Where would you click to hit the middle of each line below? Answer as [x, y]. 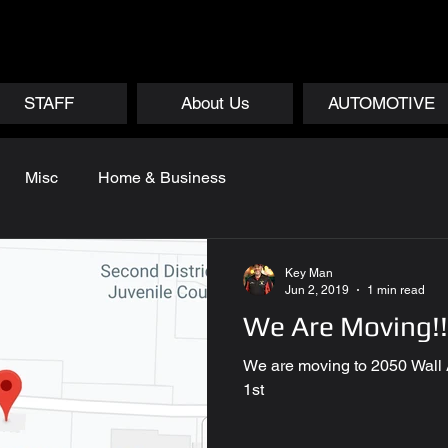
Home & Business [162, 177]
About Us [215, 103]
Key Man [309, 273]
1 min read [396, 289]
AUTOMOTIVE [381, 103]
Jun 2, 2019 [317, 289]
